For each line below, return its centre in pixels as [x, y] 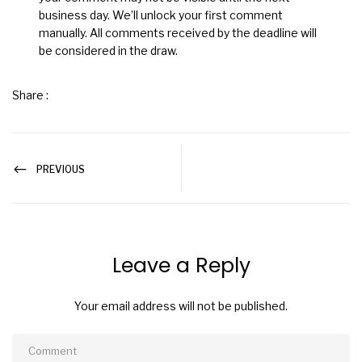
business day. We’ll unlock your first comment [161, 15]
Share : [30, 95]
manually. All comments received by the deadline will [178, 32]
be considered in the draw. [109, 50]
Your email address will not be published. [181, 305]
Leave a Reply [181, 265]
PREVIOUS [61, 169]
